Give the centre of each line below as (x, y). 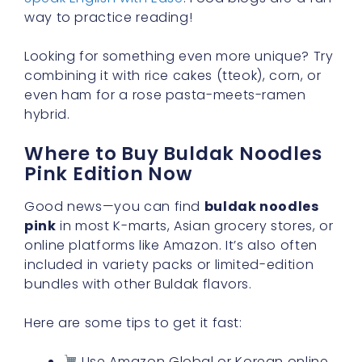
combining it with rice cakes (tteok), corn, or (173, 75)
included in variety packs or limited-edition (169, 264)
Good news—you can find (114, 206)
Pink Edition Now (108, 173)
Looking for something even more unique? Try (179, 56)
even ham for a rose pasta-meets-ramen (165, 95)
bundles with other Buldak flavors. (138, 284)
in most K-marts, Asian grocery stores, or (195, 225)
